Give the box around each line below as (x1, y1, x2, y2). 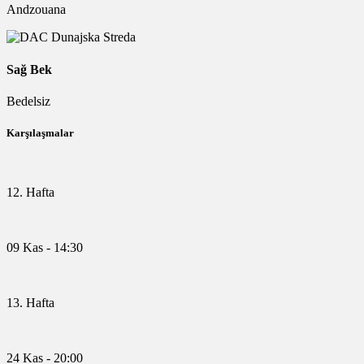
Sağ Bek (6, 62, 52, 76)
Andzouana (6, 2, 66, 17)
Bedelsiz (6, 94, 50, 108)
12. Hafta (6, 185, 54, 200)
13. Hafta (6, 296, 54, 310)
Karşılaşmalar (6, 127, 74, 140)
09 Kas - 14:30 (6, 240, 83, 255)
